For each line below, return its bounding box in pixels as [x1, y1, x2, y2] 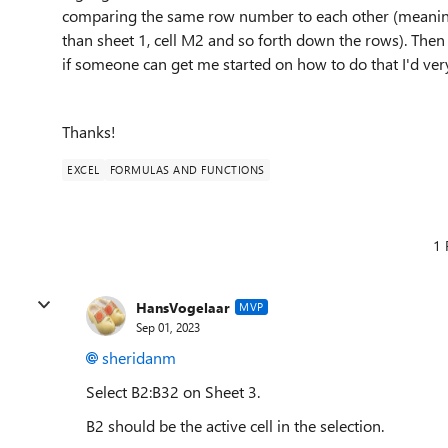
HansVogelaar [136, 297, 230, 317]
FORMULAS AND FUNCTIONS [109, 162, 265, 177]
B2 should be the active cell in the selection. [86, 415, 384, 436]
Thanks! [62, 121, 120, 142]
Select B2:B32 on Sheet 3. [86, 381, 260, 402]
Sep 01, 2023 [136, 318, 200, 335]
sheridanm [102, 347, 176, 368]
